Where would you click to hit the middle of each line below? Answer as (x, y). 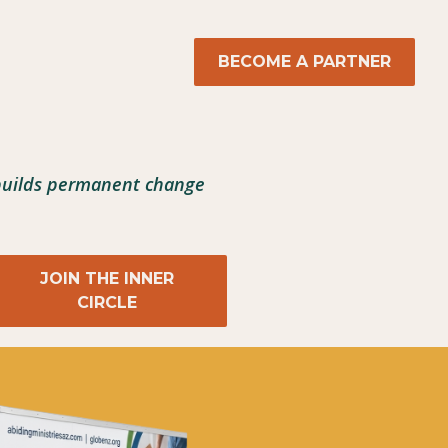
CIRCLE (107, 303)
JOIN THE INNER (107, 279)
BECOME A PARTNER (305, 61)
